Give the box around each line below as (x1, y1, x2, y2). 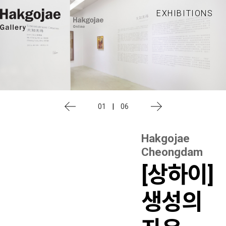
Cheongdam (141, 145, 203, 159)
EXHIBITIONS (156, 9, 213, 18)
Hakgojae (141, 132, 190, 145)
